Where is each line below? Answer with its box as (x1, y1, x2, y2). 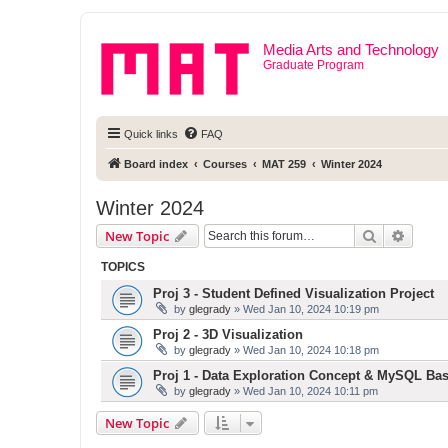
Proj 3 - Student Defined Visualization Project (153, 286, 434, 301)
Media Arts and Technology (263, 41, 439, 58)
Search (377, 226, 419, 244)
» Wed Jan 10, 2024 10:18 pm (231, 344, 379, 356)
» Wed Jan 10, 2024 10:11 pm (231, 385, 378, 397)
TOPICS (101, 260, 145, 274)
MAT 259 (262, 158, 306, 170)
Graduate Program (263, 58, 364, 72)
